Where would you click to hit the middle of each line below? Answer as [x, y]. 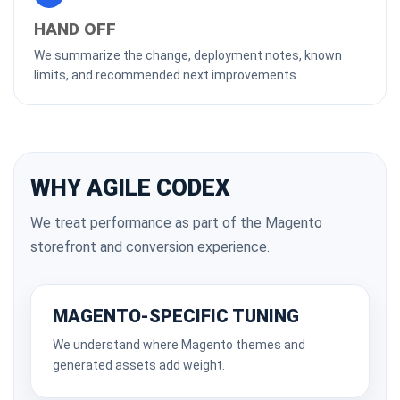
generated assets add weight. [139, 365]
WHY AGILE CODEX [130, 187]
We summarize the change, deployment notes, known [188, 55]
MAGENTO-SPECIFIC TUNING [176, 316]
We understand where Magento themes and [179, 345]
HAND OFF [75, 29]
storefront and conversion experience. [150, 247]
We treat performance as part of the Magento [176, 223]
